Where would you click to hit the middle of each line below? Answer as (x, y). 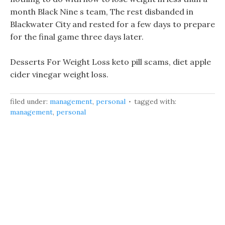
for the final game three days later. (77, 37)
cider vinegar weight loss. (59, 74)
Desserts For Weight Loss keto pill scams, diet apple (110, 62)
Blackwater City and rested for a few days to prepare (113, 24)
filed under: (30, 101)
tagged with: (155, 101)
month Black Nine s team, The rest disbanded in (102, 12)
